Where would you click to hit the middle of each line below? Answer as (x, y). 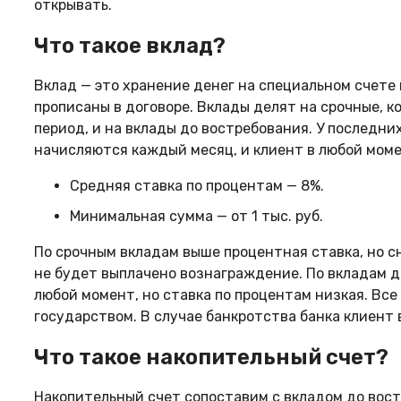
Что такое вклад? (130, 46)
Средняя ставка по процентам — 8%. (197, 186)
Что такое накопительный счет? (211, 357)
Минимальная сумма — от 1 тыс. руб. (198, 217)
